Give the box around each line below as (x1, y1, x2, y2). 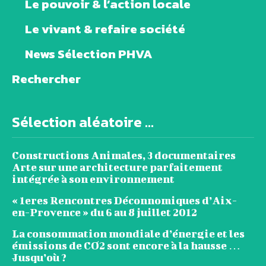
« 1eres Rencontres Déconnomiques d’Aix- (12, 194, 237, 207)
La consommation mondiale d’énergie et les (12, 227, 245, 240)
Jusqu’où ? (12, 251, 66, 264)
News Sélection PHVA (25, 44, 153, 63)
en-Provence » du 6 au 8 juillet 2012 (12, 205, 197, 218)
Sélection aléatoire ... (12, 111, 154, 132)
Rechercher (12, 69, 81, 88)
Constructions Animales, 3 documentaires (12, 148, 236, 161)
